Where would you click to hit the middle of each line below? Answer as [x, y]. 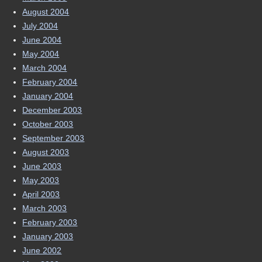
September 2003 [54, 138]
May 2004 [41, 54]
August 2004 [46, 11]
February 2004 [50, 82]
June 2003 [42, 166]
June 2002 [42, 250]
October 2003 [48, 124]
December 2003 [52, 110]
